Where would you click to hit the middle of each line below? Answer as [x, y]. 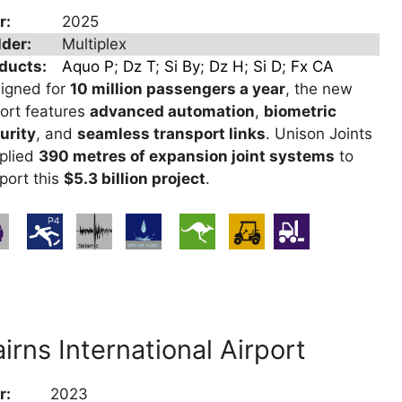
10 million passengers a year [178, 89]
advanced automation [173, 112]
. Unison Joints [319, 134]
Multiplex [95, 44]
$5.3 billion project [135, 179]
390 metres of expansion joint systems [187, 157]
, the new [319, 89]
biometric [301, 112]
